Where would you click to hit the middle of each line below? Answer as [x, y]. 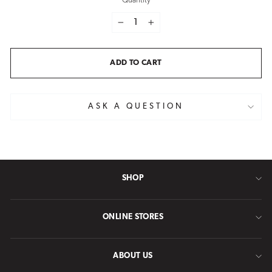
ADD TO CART [136, 63]
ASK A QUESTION [136, 106]
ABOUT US [133, 256]
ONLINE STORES [133, 217]
